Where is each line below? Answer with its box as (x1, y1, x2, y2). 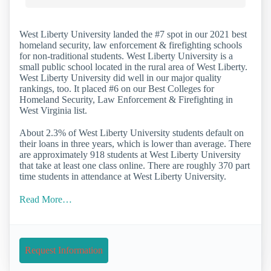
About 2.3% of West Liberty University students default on (19, 128, 244, 139)
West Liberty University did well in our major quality (19, 73, 221, 83)
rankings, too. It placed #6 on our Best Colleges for (19, 83, 214, 94)
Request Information (25, 244, 103, 255)
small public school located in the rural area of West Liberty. (19, 62, 247, 73)
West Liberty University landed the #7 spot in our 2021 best (19, 29, 247, 40)
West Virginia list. (19, 105, 87, 116)
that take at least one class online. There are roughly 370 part (19, 160, 250, 171)
